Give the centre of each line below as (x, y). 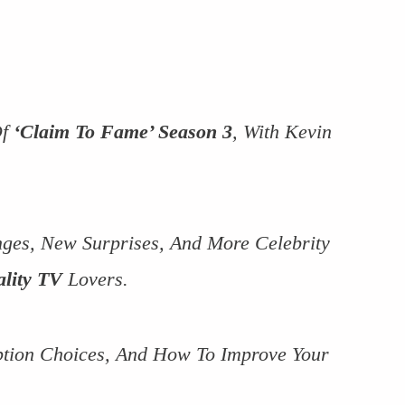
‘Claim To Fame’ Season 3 (123, 132)
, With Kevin (282, 132)
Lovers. (95, 279)
